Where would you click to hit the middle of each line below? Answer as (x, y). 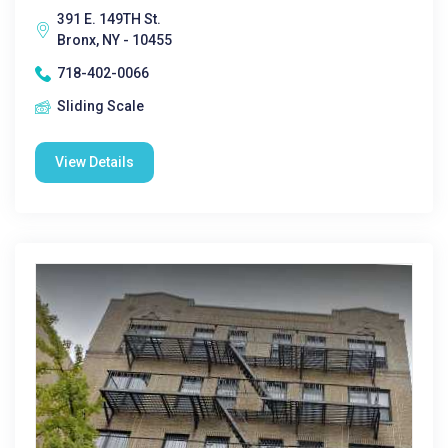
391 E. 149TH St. (109, 19)
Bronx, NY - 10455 (114, 40)
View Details (94, 162)
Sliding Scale (100, 106)
